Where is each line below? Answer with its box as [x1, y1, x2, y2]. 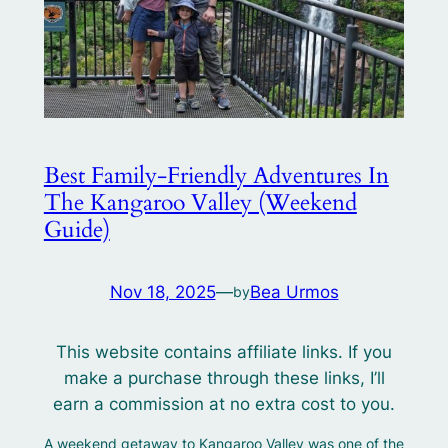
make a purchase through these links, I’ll [63, 367, 385, 388]
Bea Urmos [249, 282, 339, 303]
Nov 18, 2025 [109, 282, 216, 303]
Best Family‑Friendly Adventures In [43, 159, 389, 191]
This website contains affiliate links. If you [56, 341, 392, 362]
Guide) [43, 213, 110, 245]
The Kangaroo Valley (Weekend [43, 186, 357, 218]
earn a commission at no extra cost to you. [53, 393, 395, 414]
